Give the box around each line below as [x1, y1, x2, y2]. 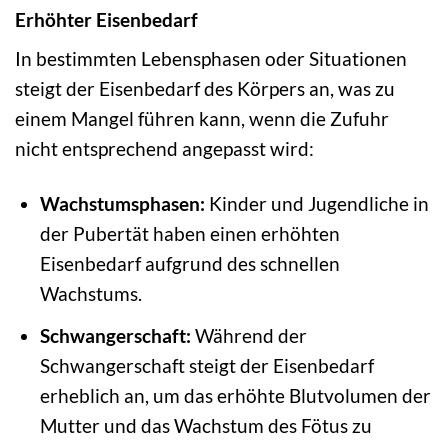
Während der [190, 323, 307, 347]
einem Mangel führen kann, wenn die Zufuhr [15, 107, 389, 131]
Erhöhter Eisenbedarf [15, 7, 198, 31]
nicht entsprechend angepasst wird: [15, 137, 314, 161]
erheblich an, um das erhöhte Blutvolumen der [39, 383, 431, 407]
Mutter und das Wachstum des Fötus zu [39, 413, 372, 437]
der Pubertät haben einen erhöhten [39, 222, 340, 246]
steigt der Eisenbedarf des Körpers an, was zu [15, 77, 395, 101]
